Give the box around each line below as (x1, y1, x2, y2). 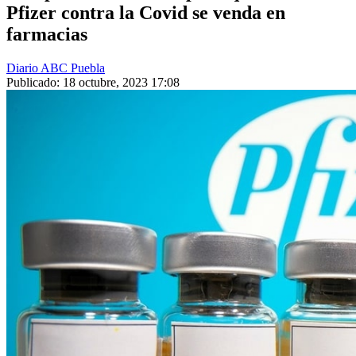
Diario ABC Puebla (6, 61, 105, 75)
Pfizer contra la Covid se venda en (6, 2, 285, 24)
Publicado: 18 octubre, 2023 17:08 (6, 75, 180, 90)
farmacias (6, 24, 87, 45)
